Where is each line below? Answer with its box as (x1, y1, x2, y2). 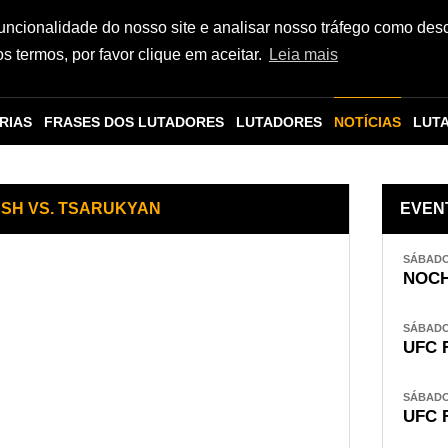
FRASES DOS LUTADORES (44, 114, 224, 130)
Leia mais (268, 46, 338, 64)
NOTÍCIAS (334, 114, 401, 130)
